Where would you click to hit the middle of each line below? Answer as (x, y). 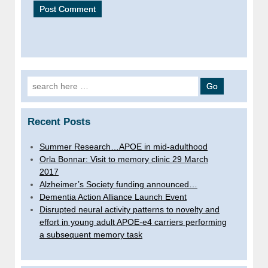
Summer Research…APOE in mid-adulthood (124, 146)
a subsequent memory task (91, 234)
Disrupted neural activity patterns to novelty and (130, 209)
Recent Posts (59, 121)
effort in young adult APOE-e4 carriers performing (133, 222)
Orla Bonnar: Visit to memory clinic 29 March (124, 159)
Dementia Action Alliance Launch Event (113, 197)
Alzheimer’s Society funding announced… (118, 184)
